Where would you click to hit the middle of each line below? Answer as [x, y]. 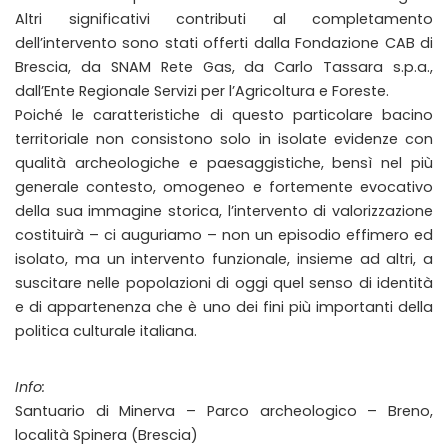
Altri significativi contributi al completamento [224, 19]
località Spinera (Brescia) [106, 435]
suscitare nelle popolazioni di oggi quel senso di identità [224, 283]
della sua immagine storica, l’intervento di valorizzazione [224, 211]
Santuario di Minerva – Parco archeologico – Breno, [224, 411]
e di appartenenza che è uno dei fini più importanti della [224, 307]
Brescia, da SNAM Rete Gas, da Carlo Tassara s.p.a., [224, 67]
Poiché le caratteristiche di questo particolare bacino [224, 115]
